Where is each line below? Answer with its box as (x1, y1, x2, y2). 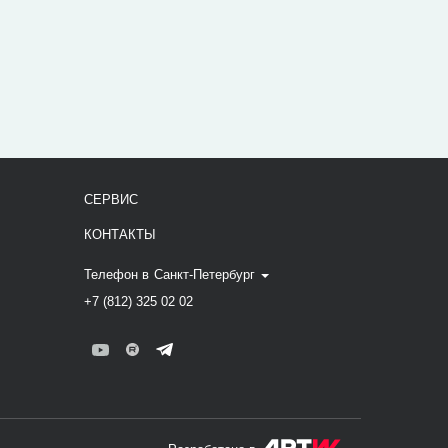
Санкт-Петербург (153, 267, 255, 282)
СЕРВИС (83, 192, 138, 207)
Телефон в (83, 267, 153, 282)
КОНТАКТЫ (83, 227, 156, 242)
